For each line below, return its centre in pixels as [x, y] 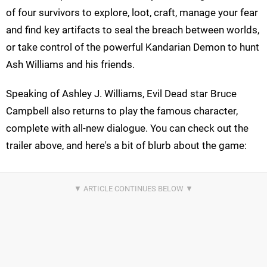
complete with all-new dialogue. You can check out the [127, 128]
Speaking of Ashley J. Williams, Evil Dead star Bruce [121, 94]
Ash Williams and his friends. [70, 65]
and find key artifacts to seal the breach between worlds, [133, 30]
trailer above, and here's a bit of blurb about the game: [126, 146]
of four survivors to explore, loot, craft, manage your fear [132, 13]
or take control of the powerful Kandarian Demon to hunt [133, 47]
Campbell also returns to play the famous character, [122, 111]
